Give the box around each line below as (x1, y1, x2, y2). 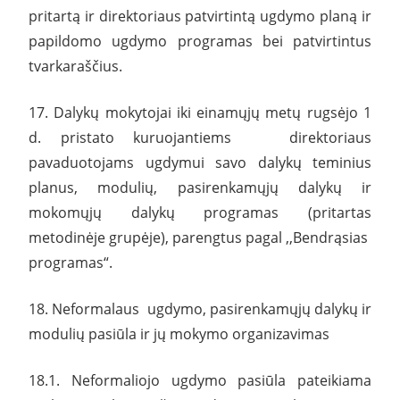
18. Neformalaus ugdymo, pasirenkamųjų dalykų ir (29, 298, 371, 319)
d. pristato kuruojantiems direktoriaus (29, 127, 371, 147)
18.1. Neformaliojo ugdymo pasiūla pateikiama (29, 370, 371, 390)
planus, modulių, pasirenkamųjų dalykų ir (29, 177, 371, 197)
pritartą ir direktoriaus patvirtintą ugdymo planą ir (29, 5, 371, 26)
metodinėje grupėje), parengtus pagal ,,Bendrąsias (29, 227, 371, 247)
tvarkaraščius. (29, 55, 122, 76)
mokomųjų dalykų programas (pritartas (29, 202, 371, 222)
